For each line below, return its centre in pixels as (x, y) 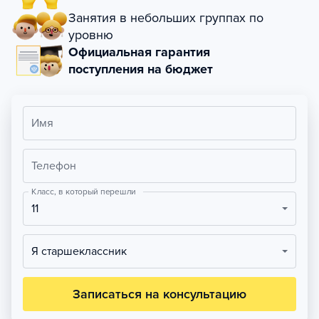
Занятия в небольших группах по (166, 18)
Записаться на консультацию (159, 294)
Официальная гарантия (139, 52)
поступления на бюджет (141, 69)
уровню (91, 35)
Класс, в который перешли (84, 192)
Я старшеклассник (83, 251)
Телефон (54, 166)
